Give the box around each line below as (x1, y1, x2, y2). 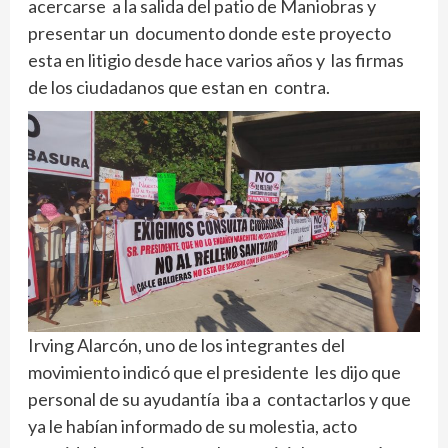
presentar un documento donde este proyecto (28, 22, 394, 45)
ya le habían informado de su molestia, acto (28, 414, 357, 437)
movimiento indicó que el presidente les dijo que (28, 360, 401, 383)
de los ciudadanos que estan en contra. (28, 76, 330, 99)
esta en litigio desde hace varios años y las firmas (28, 49, 404, 72)
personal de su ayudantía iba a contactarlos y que (28, 387, 411, 410)
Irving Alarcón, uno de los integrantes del (28, 333, 345, 356)
